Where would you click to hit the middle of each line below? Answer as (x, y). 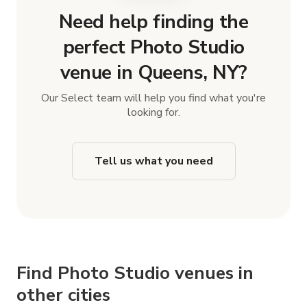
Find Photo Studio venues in (135, 273)
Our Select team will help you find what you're (153, 98)
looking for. (153, 112)
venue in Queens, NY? (153, 72)
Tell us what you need (153, 161)
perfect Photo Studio (153, 47)
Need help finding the (153, 22)
